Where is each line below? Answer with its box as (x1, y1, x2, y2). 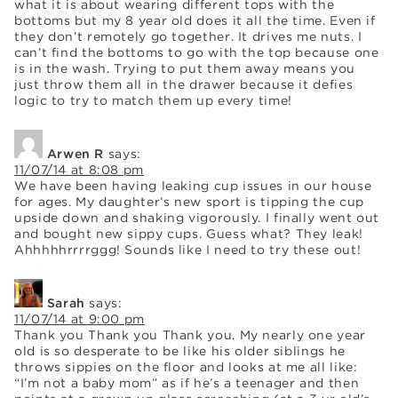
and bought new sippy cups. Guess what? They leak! (14, 226, 363, 241)
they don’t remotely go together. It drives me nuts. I (14, 28, 362, 44)
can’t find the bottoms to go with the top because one (14, 44, 379, 60)
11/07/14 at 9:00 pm (14, 311, 145, 326)
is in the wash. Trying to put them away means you (14, 60, 355, 76)
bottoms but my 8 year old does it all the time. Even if (14, 12, 376, 28)
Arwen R (46, 146, 105, 161)
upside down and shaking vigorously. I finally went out (14, 210, 380, 225)
